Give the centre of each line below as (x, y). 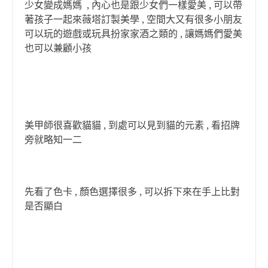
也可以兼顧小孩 (58, 48)
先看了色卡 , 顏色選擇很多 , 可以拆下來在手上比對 (132, 192)
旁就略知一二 (53, 140)
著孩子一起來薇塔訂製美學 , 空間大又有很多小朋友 (133, 19)
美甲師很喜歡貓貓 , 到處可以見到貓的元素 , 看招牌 (132, 125)
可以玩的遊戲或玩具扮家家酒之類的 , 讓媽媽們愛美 (133, 34)
